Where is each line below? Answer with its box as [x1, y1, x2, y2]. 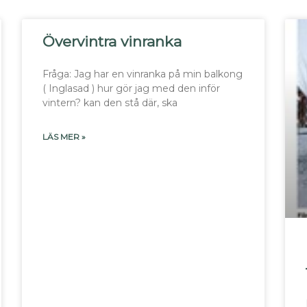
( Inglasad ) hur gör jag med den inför [42, 82, 221, 95]
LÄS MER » [42, 131, 86, 142]
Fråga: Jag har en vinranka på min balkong [42, 67, 243, 80]
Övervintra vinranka [42, 32, 182, 50]
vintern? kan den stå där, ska [42, 96, 178, 109]
